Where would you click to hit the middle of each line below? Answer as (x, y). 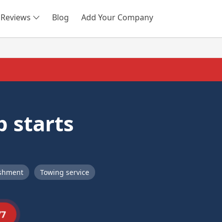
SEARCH (139, 22)
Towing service (64, 172)
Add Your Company (117, 17)
